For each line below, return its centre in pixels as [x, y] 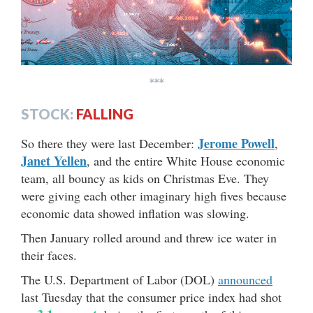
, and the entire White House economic [186, 161]
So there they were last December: [109, 144]
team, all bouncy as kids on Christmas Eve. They [145, 179]
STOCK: [47, 114]
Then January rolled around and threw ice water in [149, 238]
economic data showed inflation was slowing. [135, 213]
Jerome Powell [236, 144]
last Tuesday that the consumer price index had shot [151, 297]
